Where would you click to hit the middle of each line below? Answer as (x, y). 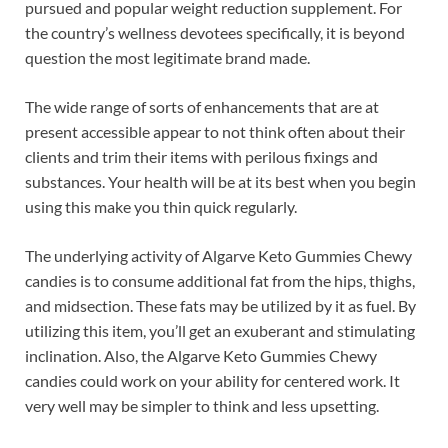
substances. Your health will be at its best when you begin (220, 182)
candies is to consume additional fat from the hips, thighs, (220, 281)
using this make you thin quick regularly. (161, 207)
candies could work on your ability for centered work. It (212, 381)
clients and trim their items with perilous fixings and (201, 157)
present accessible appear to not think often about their (215, 132)
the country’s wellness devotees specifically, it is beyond (215, 33)
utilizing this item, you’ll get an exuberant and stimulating (220, 331)
